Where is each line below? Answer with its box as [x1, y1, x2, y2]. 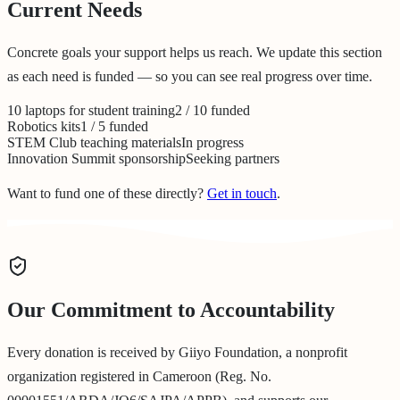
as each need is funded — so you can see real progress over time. [7, 69, 372, 84]
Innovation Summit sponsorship [7, 151, 186, 166]
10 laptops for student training [7, 103, 175, 118]
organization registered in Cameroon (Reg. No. [7, 368, 271, 384]
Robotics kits [7, 119, 80, 134]
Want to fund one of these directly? [7, 186, 204, 201]
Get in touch [207, 186, 277, 201]
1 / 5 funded [80, 119, 148, 134]
